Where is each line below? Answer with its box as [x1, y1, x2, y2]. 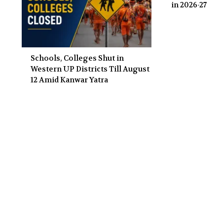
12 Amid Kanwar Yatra [31, 75, 108, 85]
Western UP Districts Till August [31, 64, 149, 74]
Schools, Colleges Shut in [31, 53, 124, 64]
